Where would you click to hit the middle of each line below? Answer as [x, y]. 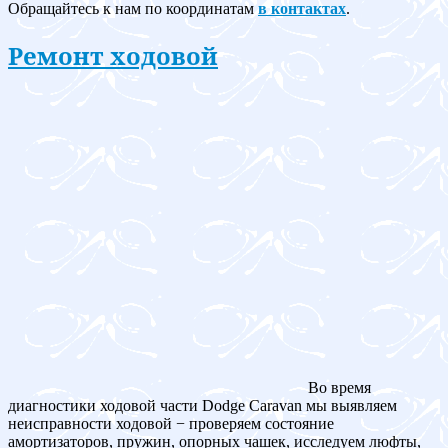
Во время [339, 387]
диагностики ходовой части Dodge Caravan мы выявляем [202, 405]
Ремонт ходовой [113, 55]
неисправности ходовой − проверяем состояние [171, 423]
